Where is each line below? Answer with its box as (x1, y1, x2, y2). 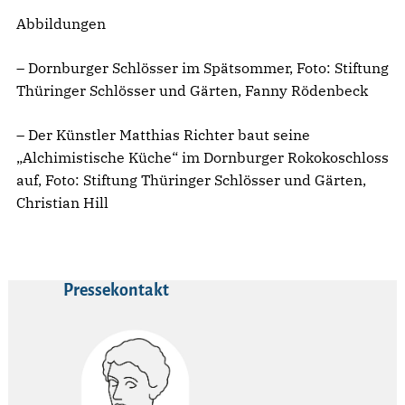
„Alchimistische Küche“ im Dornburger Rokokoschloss (16, 147, 389, 166)
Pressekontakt (62, 280, 169, 299)
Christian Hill (16, 193, 108, 212)
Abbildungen (16, 14, 106, 33)
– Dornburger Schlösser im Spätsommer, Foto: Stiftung (16, 58, 389, 77)
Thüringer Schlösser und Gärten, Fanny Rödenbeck (16, 80, 368, 99)
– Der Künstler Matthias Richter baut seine (16, 125, 310, 144)
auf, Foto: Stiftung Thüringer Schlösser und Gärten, (16, 170, 366, 189)
